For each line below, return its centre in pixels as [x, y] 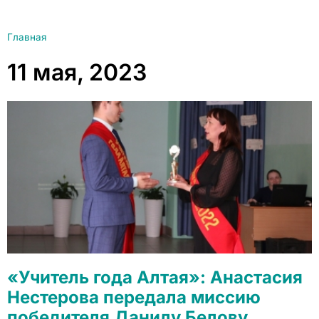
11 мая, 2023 [77, 72]
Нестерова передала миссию [134, 297]
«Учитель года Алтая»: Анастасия [155, 277]
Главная [27, 37]
